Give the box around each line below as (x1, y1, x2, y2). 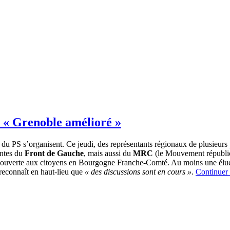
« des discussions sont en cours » (85, 167, 191, 177)
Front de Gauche (25, 149, 84, 158)
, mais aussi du (84, 149, 133, 158)
